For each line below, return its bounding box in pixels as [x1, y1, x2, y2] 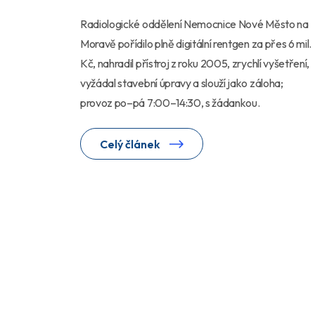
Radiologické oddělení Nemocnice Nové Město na [80, 17, 309, 32]
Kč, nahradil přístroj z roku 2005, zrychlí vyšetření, [80, 56, 310, 71]
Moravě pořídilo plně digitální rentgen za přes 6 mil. [80, 37, 312, 51]
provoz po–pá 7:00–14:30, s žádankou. [80, 96, 260, 110]
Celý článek [100, 137, 162, 152]
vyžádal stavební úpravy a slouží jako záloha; [80, 76, 283, 91]
